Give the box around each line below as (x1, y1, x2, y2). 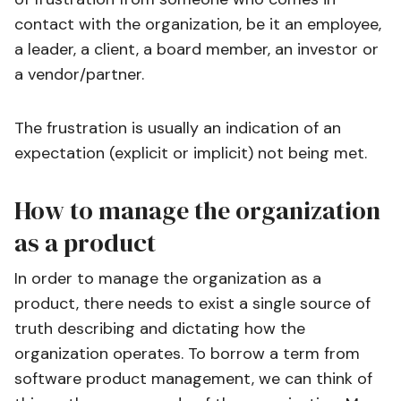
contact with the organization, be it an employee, (14, 13, 381, 35)
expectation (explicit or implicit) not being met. (14, 142, 367, 164)
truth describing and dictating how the (14, 318, 305, 339)
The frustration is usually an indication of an (14, 117, 341, 139)
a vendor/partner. (14, 64, 144, 85)
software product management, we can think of (14, 368, 372, 389)
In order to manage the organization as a (14, 268, 321, 289)
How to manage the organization (14, 193, 380, 227)
